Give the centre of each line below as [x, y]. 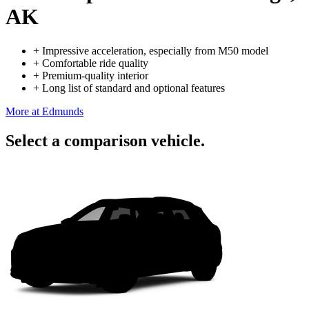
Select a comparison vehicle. [105, 140]
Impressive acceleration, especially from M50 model [155, 50]
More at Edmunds [44, 111]
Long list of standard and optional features [133, 88]
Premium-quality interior [95, 75]
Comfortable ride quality [95, 63]
